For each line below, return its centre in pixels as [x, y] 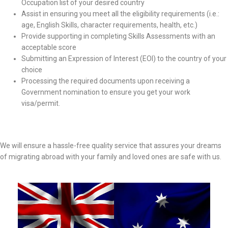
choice [32, 69]
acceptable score [49, 47]
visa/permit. [41, 103]
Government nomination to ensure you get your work [106, 92]
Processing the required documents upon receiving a [106, 81]
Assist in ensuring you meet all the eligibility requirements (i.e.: [120, 13]
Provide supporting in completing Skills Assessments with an [118, 36]
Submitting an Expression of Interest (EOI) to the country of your [124, 58]
